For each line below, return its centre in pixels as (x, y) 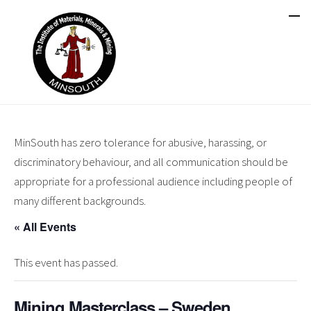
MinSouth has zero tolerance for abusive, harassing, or (140, 142)
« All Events (45, 227)
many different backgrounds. (80, 201)
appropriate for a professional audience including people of (153, 181)
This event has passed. (66, 262)
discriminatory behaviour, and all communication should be (151, 162)
